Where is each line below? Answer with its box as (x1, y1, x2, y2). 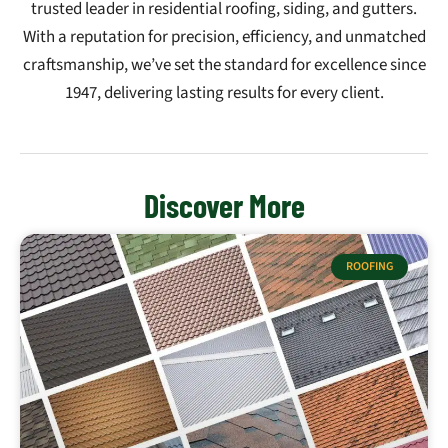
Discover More (143, 186, 305, 224)
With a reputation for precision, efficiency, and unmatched (22, 25, 426, 50)
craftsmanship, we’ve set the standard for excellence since (22, 53, 426, 78)
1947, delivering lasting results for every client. (64, 81, 384, 106)
